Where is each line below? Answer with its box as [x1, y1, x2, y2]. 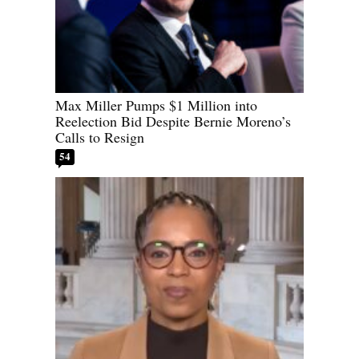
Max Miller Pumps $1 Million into [55, 95, 257, 115]
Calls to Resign [55, 127, 144, 147]
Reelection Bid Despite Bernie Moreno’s [55, 111, 291, 131]
